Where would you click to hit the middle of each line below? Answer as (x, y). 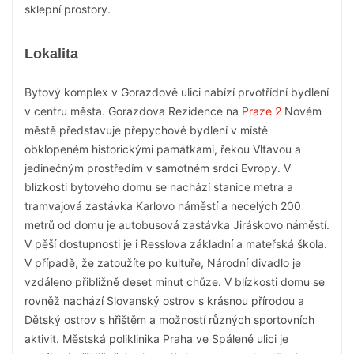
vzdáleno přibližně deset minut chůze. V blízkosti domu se (175, 282)
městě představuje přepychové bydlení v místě (146, 130)
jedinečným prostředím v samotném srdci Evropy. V (158, 168)
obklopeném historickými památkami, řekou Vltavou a (163, 149)
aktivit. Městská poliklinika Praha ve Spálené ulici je (156, 339)
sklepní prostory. (68, 9)
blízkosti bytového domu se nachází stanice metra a (159, 187)
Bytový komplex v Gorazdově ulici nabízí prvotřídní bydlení (177, 92)
